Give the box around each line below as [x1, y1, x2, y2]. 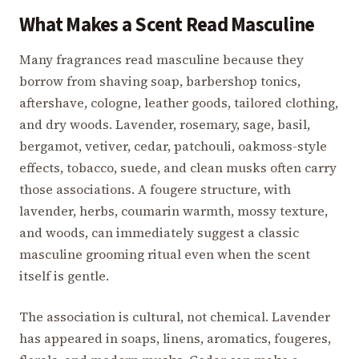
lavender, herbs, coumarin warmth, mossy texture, [19, 201, 328, 220]
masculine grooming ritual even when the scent [19, 244, 310, 263]
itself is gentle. [19, 266, 109, 284]
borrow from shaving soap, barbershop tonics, [19, 71, 301, 90]
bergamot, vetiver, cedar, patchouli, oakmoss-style [19, 136, 327, 155]
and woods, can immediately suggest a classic [19, 223, 299, 241]
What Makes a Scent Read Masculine [19, 10, 315, 39]
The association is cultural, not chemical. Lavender [19, 307, 330, 325]
